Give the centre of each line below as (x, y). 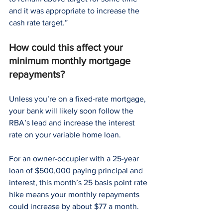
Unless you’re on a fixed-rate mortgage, (78, 99)
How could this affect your (67, 48)
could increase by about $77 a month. (74, 207)
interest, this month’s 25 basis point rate (79, 183)
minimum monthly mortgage (71, 61)
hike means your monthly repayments (75, 195)
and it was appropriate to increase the (75, 11)
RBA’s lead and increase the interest (73, 123)
